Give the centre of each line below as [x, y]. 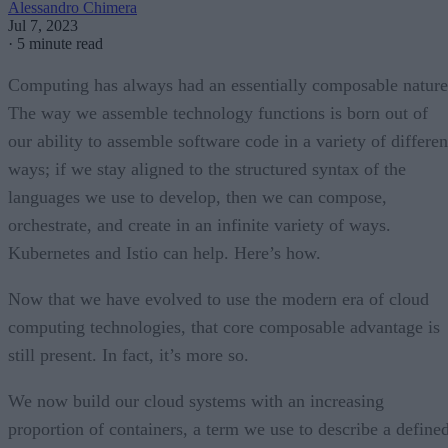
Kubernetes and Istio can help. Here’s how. [164, 252]
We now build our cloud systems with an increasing [196, 400]
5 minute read [60, 43]
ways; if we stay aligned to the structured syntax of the [207, 168]
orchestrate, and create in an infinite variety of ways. [199, 224]
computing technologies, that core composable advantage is [224, 326]
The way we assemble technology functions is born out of [218, 112]
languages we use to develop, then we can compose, [197, 196]
